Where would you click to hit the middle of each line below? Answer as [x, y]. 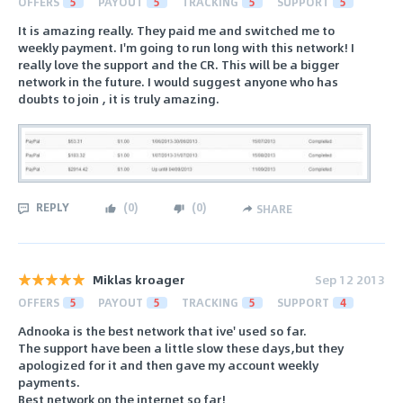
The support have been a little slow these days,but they [181, 348]
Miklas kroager [139, 280]
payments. [49, 382]
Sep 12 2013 [350, 280]
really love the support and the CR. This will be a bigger [179, 64]
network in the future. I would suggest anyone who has [178, 81]
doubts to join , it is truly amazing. [119, 98]
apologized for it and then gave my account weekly [168, 365]
